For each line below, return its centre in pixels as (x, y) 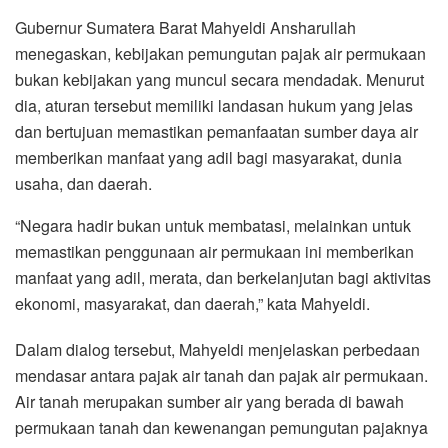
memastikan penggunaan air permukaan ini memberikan (214, 251)
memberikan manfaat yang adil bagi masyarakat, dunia (208, 157)
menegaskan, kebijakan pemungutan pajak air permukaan (220, 53)
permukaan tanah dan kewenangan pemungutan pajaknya (221, 427)
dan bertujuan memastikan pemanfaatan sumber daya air (216, 131)
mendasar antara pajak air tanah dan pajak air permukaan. (221, 375)
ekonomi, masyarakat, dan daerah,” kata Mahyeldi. (192, 303)
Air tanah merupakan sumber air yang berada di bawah (209, 401)
